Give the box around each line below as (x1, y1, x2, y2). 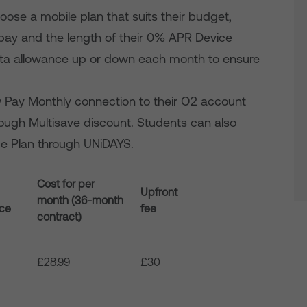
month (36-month (37, 194, 124, 206)
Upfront (140, 186, 178, 198)
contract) (37, 210, 82, 223)
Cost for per (37, 177, 95, 190)
